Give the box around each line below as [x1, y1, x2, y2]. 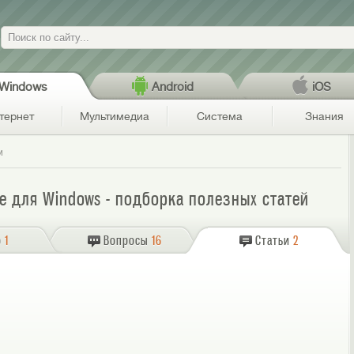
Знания [304, 110, 344, 122]
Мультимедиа [79, 110, 149, 122]
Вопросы [104, 232, 149, 248]
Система [196, 110, 243, 122]
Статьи [255, 232, 291, 248]
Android [151, 81, 194, 93]
